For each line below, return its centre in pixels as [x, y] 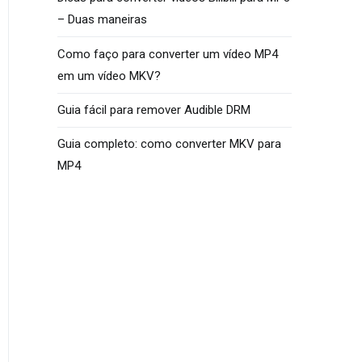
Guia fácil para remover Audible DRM [154, 109]
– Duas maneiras [102, 20]
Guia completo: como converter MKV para [169, 144]
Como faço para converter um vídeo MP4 [168, 54]
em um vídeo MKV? [109, 76]
